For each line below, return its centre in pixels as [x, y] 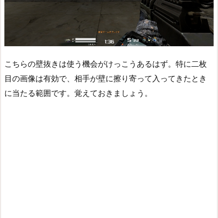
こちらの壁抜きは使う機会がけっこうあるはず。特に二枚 [106, 64]
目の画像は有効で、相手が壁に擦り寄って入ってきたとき [106, 78]
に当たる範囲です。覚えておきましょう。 [78, 93]
